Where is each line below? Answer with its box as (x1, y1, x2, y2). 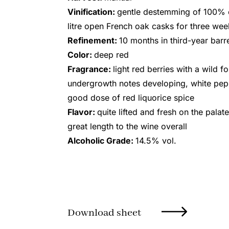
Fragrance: (67, 64, 113, 75)
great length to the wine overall (67, 121, 187, 132)
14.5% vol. (135, 135, 176, 146)
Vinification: (67, 7, 117, 17)
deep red (94, 50, 129, 60)
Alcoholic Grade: (67, 135, 135, 146)
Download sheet (67, 207, 141, 220)
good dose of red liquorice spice (67, 93, 194, 103)
